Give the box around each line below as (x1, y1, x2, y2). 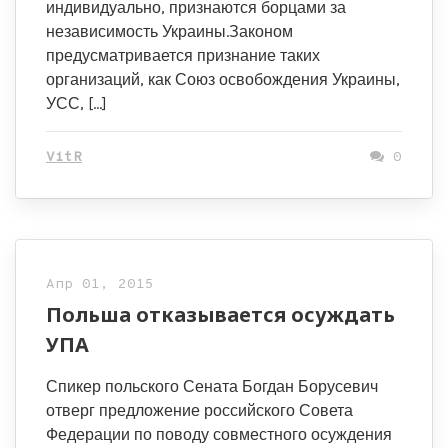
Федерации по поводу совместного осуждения (46, 425, 392, 444)
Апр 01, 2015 (46, 276, 154, 293)
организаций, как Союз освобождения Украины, (46, 70, 400, 89)
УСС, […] (46, 94, 107, 113)
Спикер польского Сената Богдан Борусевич (46, 377, 378, 396)
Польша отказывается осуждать (46, 301, 395, 328)
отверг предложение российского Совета (46, 401, 353, 420)
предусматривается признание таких (46, 46, 320, 65)
